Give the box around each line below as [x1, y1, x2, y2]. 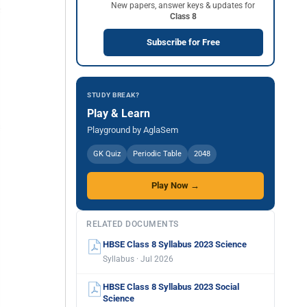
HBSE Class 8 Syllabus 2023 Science [103, 239, 247, 249]
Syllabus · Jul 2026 [103, 254, 173, 264]
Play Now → [151, 180, 199, 191]
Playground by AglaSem [87, 125, 178, 135]
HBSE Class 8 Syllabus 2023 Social [103, 282, 239, 292]
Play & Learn [87, 107, 150, 120]
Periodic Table [133, 149, 182, 158]
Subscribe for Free [146, 36, 220, 47]
